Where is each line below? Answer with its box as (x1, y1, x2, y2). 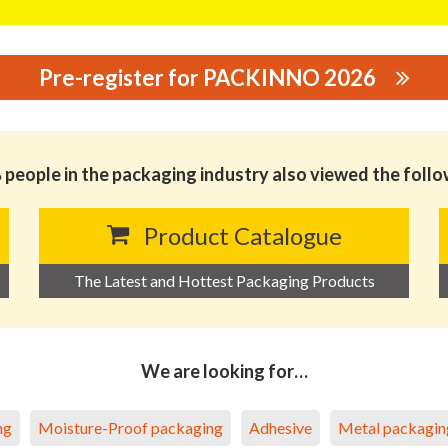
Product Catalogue (143, 220, 342, 250)
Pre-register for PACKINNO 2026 (38, 63, 376, 91)
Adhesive (249, 417, 312, 437)
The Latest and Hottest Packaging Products (73, 270, 375, 290)
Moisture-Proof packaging (38, 417, 223, 437)
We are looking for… (140, 359, 308, 382)
